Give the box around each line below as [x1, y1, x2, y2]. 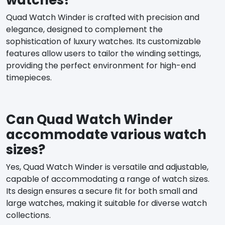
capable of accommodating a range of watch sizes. [6, 173, 209, 185]
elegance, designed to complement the [6, 23, 163, 35]
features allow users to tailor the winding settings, [6, 47, 201, 59]
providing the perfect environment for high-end [6, 59, 196, 71]
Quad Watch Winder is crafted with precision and [6, 11, 199, 23]
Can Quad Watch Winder [6, 110, 173, 129]
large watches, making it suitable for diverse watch [6, 197, 207, 209]
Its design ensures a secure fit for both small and [6, 185, 197, 197]
